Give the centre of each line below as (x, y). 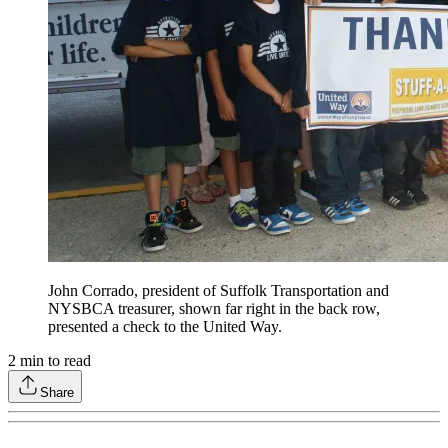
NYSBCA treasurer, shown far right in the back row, (214, 309)
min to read (53, 361)
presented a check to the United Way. (169, 327)
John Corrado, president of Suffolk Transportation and (218, 291)
